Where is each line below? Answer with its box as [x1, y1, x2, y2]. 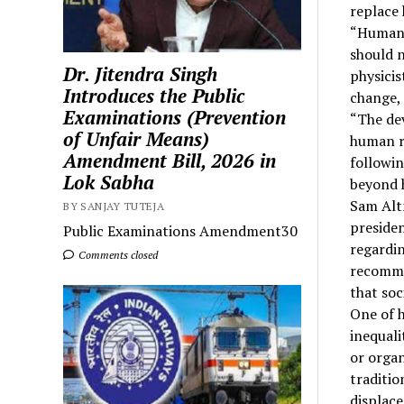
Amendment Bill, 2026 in [63, 147, 277, 173]
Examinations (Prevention [63, 104, 287, 130]
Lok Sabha [63, 169, 155, 195]
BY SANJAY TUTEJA [63, 198, 165, 213]
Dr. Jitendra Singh [63, 60, 218, 87]
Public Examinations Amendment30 [63, 220, 298, 241]
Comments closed [76, 247, 159, 262]
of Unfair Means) [63, 125, 210, 151]
